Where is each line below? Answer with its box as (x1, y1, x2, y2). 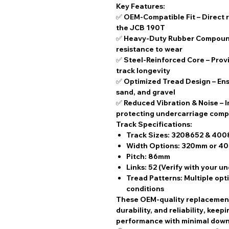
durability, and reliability (116, 205, 203, 215)
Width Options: (126, 141, 180, 151)
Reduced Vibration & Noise (124, 98, 218, 108)
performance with (116, 216, 181, 226)
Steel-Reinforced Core (124, 55, 204, 65)
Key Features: (116, 2, 165, 11)
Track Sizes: (126, 130, 170, 140)
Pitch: (126, 152, 147, 162)
